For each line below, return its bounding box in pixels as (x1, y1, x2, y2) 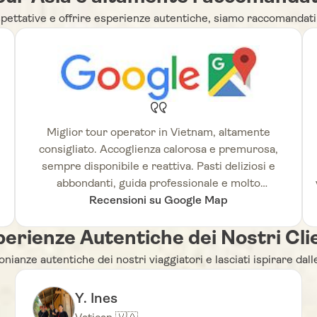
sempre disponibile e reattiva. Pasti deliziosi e (41, 161, 275, 173)
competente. (125, 195, 191, 207)
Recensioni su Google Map (88, 195, 228, 207)
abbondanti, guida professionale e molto (56, 178, 260, 190)
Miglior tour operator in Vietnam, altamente (46, 127, 270, 139)
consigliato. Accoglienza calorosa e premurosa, (38, 144, 278, 156)
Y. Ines (75, 292, 118, 307)
